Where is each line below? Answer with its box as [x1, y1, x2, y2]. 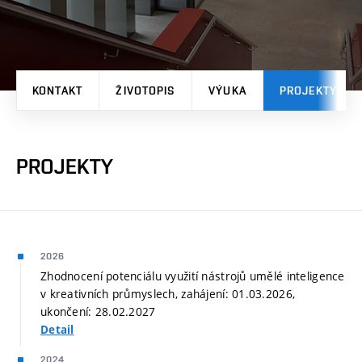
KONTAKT [32, 83, 82, 97]
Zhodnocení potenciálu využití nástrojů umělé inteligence [40, 267, 345, 284]
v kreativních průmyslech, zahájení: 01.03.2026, [40, 285, 296, 301]
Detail [40, 322, 74, 337]
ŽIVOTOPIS [116, 83, 175, 97]
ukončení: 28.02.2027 [40, 303, 156, 319]
